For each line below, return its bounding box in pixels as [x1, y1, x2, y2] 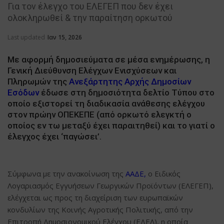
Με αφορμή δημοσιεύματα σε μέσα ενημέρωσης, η [7, 54, 210, 64]
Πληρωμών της [7, 76, 69, 86]
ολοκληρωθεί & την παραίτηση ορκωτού [7, 12, 172, 23]
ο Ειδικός [146, 168, 180, 178]
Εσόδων [7, 87, 39, 97]
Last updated [7, 32, 46, 41]
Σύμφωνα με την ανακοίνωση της [7, 168, 125, 178]
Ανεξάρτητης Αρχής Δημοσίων [69, 76, 191, 86]
